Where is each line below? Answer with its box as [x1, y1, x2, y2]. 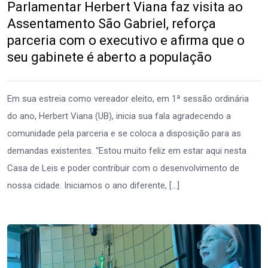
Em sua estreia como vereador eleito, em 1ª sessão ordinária [7, 93, 249, 105]
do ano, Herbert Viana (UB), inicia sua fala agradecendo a [7, 111, 231, 122]
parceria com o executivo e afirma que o [7, 33, 245, 48]
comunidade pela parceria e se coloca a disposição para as [7, 128, 241, 139]
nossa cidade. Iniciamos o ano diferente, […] [7, 180, 179, 191]
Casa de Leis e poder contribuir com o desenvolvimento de [7, 163, 239, 174]
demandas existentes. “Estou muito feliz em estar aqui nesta [7, 145, 246, 157]
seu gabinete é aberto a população [7, 50, 212, 65]
